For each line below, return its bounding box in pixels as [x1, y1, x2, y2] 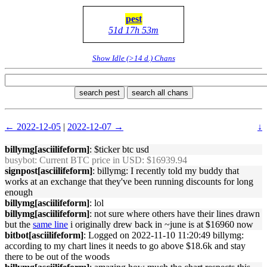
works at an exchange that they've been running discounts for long [5, 176, 253, 187]
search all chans [131, 88, 188, 97]
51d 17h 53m [108, 25, 159, 35]
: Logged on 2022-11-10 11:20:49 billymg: [83, 230, 244, 240]
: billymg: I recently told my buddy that [92, 166, 239, 176]
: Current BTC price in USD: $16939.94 [35, 155, 187, 165]
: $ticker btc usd [89, 144, 149, 154]
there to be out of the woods [5, 252, 110, 262]
